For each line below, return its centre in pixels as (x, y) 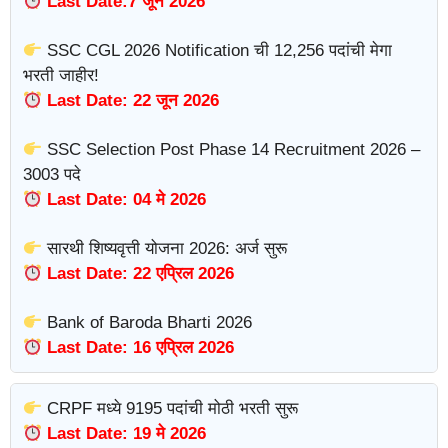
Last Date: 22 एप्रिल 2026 (138, 273)
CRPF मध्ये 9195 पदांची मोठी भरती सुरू (170, 408)
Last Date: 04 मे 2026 (124, 199)
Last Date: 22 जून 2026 (131, 100)
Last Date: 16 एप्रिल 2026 (138, 347)
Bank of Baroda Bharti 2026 (147, 322)
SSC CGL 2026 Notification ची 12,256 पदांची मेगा (217, 50)
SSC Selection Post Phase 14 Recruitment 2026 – (231, 149)
